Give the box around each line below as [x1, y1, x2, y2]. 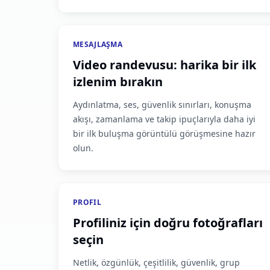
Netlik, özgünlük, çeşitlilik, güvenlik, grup [73, 257, 240, 268]
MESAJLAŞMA [73, 39, 122, 49]
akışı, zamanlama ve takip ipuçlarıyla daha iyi [73, 113, 256, 125]
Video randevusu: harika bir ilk [73, 57, 256, 73]
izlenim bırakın [73, 74, 163, 90]
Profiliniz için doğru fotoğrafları [73, 215, 263, 231]
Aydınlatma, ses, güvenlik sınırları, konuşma [73, 99, 251, 110]
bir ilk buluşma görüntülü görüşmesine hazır [73, 128, 256, 139]
